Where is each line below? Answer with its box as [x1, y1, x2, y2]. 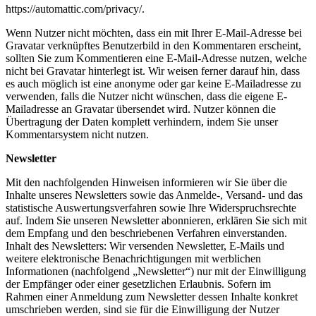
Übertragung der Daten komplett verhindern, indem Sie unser [6, 115, 278, 128]
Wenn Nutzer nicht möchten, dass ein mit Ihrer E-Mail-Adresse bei [6, 26, 302, 39]
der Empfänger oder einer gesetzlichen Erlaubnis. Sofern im [6, 277, 271, 290]
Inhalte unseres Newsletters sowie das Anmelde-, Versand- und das [6, 188, 303, 201]
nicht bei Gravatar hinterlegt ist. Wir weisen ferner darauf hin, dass [6, 64, 300, 77]
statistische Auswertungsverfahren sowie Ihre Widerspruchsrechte [6, 201, 296, 214]
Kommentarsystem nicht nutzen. [6, 128, 149, 140]
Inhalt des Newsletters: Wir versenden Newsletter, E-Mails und [6, 239, 284, 252]
